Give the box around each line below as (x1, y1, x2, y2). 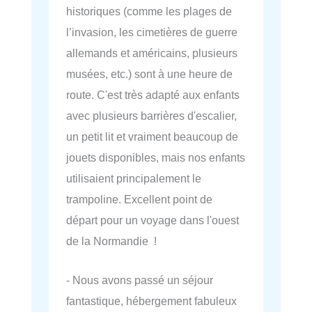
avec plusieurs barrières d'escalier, (66, 109, 237, 123)
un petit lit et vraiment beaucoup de (66, 130, 238, 143)
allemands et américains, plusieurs (66, 47, 237, 60)
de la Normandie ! (66, 235, 157, 248)
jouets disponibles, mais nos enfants (66, 151, 245, 164)
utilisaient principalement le (66, 172, 201, 185)
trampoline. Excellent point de (66, 193, 212, 206)
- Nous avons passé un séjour (66, 274, 213, 287)
